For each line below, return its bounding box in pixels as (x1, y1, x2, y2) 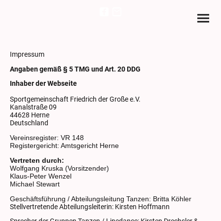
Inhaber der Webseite (10, 79, 77, 88)
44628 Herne (10, 111, 49, 119)
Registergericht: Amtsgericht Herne (10, 142, 119, 150)
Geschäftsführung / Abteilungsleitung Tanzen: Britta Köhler (10, 195, 191, 203)
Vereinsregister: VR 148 (10, 134, 84, 142)
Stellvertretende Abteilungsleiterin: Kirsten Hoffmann (10, 202, 170, 211)
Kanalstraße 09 (10, 103, 57, 111)
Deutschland (10, 119, 48, 127)
